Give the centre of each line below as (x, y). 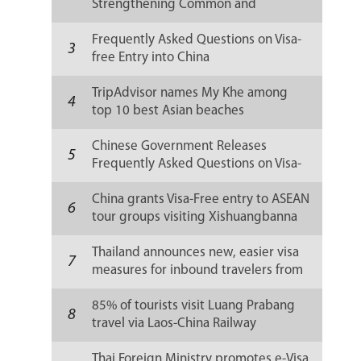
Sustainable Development (166, 22)
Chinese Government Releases (180, 146)
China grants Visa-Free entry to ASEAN (201, 199)
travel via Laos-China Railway (174, 324)
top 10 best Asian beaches (168, 111)
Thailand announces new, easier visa (196, 253)
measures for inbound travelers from (198, 270)
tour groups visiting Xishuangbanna (195, 217)
